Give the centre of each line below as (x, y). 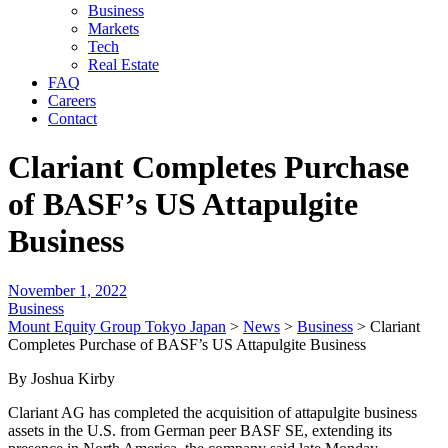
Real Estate (123, 64)
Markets (113, 28)
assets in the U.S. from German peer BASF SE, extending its (200, 430)
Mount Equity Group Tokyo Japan (117, 326)
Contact (72, 118)
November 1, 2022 (67, 290)
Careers (72, 100)
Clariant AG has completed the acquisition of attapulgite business (212, 412)
